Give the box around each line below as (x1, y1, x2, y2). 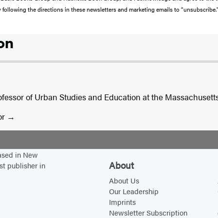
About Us (109, 175, 139, 186)
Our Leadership (109, 186, 159, 197)
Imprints (109, 197, 136, 207)
